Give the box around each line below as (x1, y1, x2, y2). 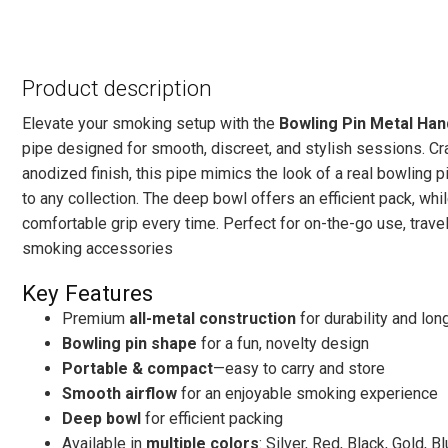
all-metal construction (129, 309, 296, 329)
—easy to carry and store (213, 359, 385, 379)
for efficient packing (141, 409, 283, 429)
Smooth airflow (62, 384, 177, 404)
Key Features (22, 280, 153, 307)
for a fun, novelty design (197, 334, 369, 354)
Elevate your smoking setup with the (22, 114, 279, 133)
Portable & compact (62, 359, 213, 379)
